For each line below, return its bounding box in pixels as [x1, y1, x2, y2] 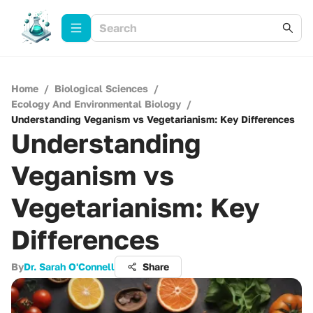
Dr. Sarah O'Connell [24, 261, 115, 272]
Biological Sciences [54, 82, 148, 94]
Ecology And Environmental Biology [11, 98, 181, 110]
